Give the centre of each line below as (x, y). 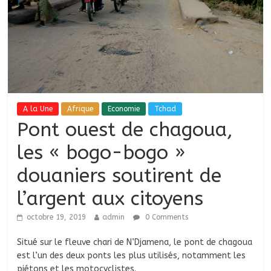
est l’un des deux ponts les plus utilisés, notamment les (132, 256)
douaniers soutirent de (119, 176)
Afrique (80, 109)
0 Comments (166, 217)
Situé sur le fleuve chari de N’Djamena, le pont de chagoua (135, 243)
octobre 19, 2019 (57, 217)
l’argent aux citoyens (110, 199)
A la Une (38, 109)
